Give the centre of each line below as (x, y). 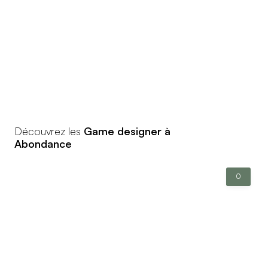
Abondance (43, 143)
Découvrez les (49, 131)
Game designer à (127, 131)
